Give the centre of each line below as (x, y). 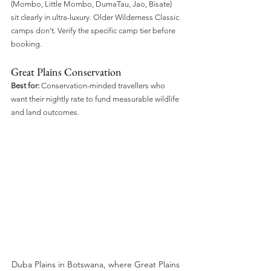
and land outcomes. (45, 112)
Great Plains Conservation (66, 71)
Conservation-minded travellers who (103, 85)
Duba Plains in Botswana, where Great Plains (97, 264)
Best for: (25, 85)
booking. (26, 44)
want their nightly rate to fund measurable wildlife (96, 99)
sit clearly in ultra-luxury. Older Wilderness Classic (96, 17)
